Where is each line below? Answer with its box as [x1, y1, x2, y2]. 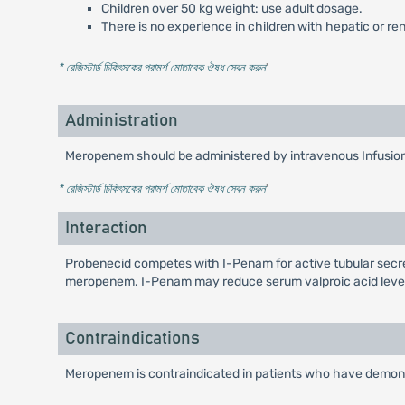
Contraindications [64, 330, 200, 347]
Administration [64, 112, 178, 129]
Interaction [64, 220, 147, 237]
